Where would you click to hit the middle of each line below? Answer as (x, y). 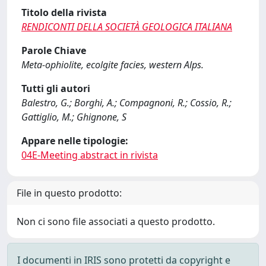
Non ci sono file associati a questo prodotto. (116, 221)
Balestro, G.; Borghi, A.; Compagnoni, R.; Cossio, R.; (126, 103)
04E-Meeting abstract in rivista (90, 155)
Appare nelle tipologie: (75, 141)
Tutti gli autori (56, 88)
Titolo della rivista (64, 12)
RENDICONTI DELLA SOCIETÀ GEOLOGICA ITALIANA (127, 27)
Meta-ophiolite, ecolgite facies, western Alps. (113, 65)
